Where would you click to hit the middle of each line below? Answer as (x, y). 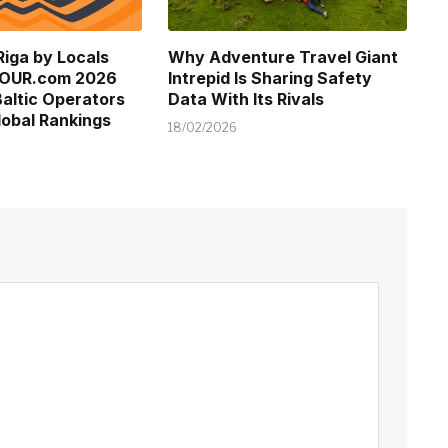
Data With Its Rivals (246, 99)
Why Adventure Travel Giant (283, 57)
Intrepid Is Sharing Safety (270, 78)
